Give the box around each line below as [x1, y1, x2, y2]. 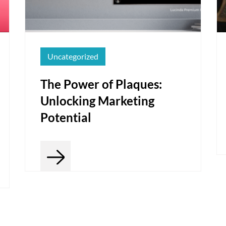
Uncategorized [47, 51, 98, 62]
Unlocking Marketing [40, 93, 154, 108]
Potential [40, 110, 91, 125]
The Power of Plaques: [40, 77, 162, 92]
